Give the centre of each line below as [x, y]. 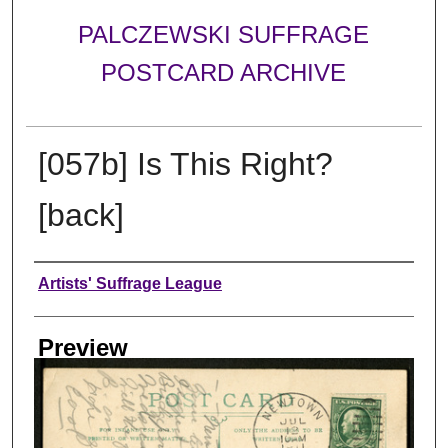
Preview [82, 347]
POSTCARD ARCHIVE [224, 73]
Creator [73, 281]
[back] [80, 214]
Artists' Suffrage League [129, 283]
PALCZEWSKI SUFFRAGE [224, 35]
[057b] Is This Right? [185, 163]
